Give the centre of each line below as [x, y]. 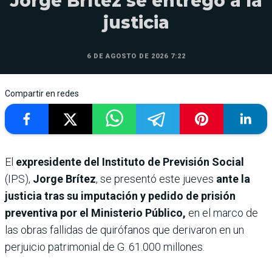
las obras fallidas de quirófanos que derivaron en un [124, 230]
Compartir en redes [42, 94]
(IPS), [19, 179]
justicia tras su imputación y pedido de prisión [120, 196]
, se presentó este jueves [155, 179]
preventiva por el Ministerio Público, [97, 213]
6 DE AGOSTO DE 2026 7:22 [136, 56]
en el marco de [223, 213]
